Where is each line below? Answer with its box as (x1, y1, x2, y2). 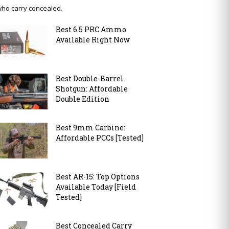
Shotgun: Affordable (56, 84, 128, 94)
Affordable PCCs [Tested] (56, 133, 144, 143)
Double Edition (56, 94, 110, 104)
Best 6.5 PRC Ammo (56, 25, 127, 35)
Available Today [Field (56, 182, 136, 192)
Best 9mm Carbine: (56, 123, 126, 133)
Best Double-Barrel (56, 74, 124, 84)
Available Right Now (56, 35, 130, 45)
